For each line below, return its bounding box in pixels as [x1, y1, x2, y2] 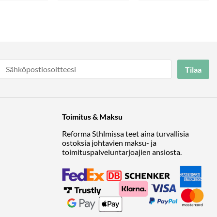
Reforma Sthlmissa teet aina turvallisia [62, 128, 189, 138]
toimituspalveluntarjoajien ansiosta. [62, 147, 182, 156]
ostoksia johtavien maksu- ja [62, 138, 156, 147]
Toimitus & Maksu [62, 111, 123, 121]
